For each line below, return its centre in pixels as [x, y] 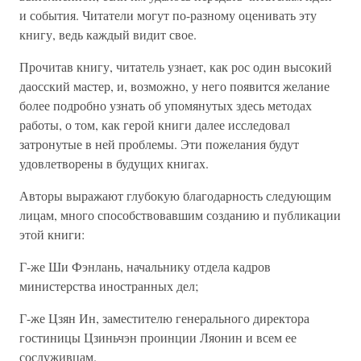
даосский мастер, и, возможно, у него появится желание [174, 86]
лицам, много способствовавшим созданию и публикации [180, 215]
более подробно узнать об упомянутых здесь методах [166, 105]
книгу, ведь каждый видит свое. [108, 34]
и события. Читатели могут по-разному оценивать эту [168, 15]
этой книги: [52, 234]
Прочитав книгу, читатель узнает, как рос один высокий [176, 66]
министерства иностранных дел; [109, 286]
